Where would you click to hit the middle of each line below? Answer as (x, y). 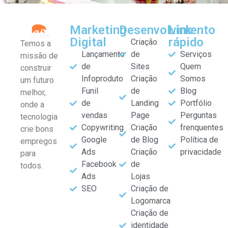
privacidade (201, 152)
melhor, (33, 93)
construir (36, 68)
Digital (88, 42)
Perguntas (198, 116)
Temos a (36, 44)
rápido (186, 42)
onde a (32, 105)
